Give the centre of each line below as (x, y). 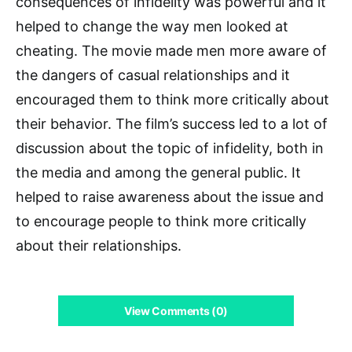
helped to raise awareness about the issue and (170, 196)
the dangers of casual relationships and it (153, 75)
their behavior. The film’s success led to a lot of (172, 123)
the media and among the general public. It (158, 172)
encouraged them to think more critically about (172, 99)
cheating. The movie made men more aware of (171, 50)
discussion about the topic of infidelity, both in (170, 148)
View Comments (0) (176, 310)
